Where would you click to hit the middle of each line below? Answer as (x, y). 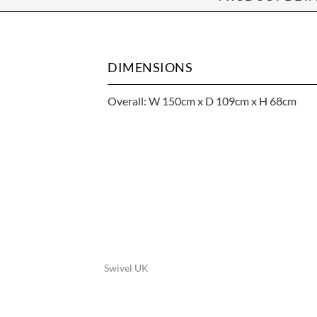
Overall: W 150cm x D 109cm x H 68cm (202, 100)
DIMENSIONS (150, 67)
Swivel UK (126, 267)
